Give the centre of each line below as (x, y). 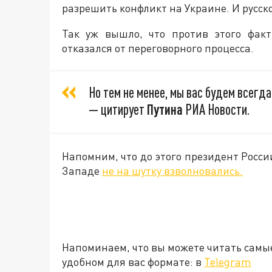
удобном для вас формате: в (133, 262)
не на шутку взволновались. (172, 171)
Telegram (228, 262)
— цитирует (117, 110)
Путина (164, 110)
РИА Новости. (216, 110)
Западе (82, 171)
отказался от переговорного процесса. (158, 48)
